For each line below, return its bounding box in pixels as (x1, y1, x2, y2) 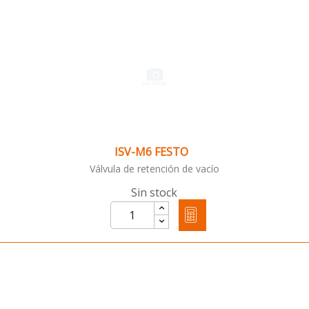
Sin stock (130, 185, 177, 201)
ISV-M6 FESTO (114, 144, 188, 160)
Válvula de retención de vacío (90, 162, 219, 176)
